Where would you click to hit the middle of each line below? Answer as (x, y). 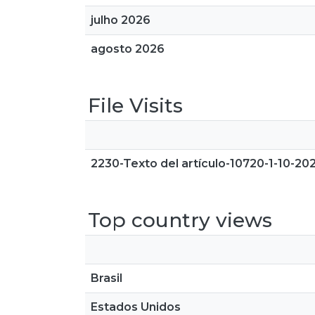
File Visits (135, 105)
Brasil (107, 278)
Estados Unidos (136, 307)
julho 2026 (121, 20)
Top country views (180, 220)
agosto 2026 (128, 49)
